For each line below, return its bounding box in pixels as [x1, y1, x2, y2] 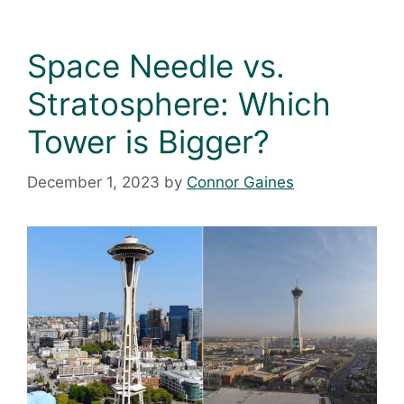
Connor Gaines [187, 172, 294, 191]
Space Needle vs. [27, 47, 285, 86]
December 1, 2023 [27, 172, 160, 191]
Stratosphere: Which [27, 85, 331, 124]
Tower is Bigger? [27, 123, 270, 161]
